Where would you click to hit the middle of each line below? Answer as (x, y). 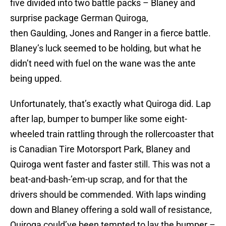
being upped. (36, 79)
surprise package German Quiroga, (79, 18)
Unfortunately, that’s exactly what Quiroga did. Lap (110, 104)
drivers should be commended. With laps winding (108, 195)
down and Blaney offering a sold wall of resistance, (111, 210)
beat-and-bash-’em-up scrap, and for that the (99, 180)
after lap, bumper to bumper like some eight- (99, 119)
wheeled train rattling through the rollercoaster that (112, 134)
